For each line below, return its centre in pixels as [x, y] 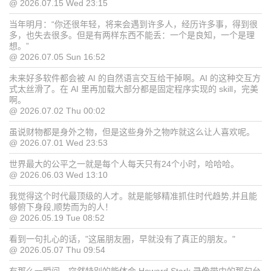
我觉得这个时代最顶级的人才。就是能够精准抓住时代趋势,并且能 [133, 196]
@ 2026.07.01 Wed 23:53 [58, 143]
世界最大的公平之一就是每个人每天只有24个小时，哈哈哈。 [124, 164]
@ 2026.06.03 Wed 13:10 [58, 175]
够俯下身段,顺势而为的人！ [61, 207]
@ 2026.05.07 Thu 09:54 [57, 250]
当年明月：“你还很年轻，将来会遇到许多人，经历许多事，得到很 [133, 24]
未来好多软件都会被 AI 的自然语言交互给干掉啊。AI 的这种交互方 [135, 78]
